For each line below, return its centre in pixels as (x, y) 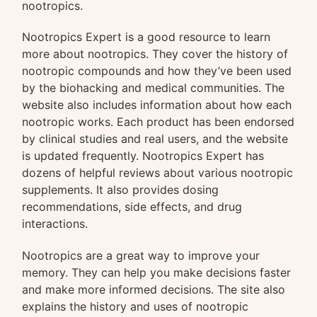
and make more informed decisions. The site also (154, 290)
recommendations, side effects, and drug (132, 207)
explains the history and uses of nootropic (136, 307)
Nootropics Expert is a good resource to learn (146, 37)
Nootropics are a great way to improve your (141, 256)
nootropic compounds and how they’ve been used (157, 71)
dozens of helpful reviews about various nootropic (158, 173)
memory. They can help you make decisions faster (157, 273)
